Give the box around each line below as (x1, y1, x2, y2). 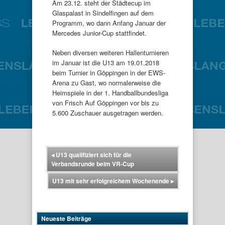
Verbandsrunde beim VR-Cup (51, 159, 134, 168)
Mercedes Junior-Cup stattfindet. (52, 28, 147, 38)
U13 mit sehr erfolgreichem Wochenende (52, 176, 171, 185)
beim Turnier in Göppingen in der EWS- (52, 68, 165, 77)
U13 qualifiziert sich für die (54, 150, 132, 159)
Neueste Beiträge (41, 213, 91, 223)
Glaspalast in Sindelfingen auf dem (52, 8, 154, 18)
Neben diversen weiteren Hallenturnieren (52, 48, 169, 57)
